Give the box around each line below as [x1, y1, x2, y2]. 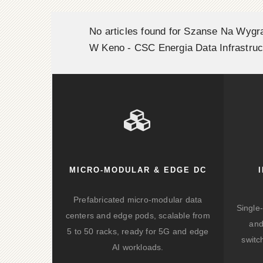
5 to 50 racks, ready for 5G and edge [67, 227, 209, 236]
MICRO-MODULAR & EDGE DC [69, 166, 207, 174]
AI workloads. [112, 242, 164, 252]
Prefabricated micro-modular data [73, 195, 203, 204]
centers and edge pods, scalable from [65, 211, 210, 220]
